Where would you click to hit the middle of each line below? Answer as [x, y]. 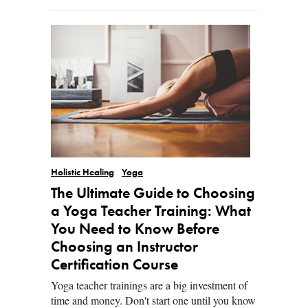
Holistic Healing [82, 173]
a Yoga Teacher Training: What [151, 211]
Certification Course [114, 265]
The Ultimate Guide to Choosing [153, 194]
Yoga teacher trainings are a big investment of [149, 285]
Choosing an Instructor [124, 247]
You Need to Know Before [135, 229]
